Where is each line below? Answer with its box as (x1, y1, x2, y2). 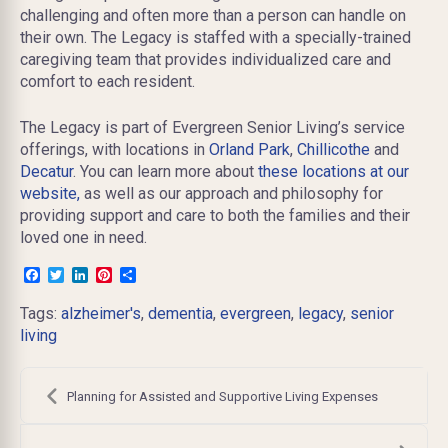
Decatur (20, 161, 73, 181)
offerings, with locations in (20, 139, 209, 159)
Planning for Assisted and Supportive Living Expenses (67, 388, 378, 404)
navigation (19, 388, 164, 426)
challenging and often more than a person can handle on (20, 5, 406, 25)
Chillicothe (297, 139, 374, 159)
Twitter (64, 264, 113, 284)
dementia (148, 303, 213, 323)
